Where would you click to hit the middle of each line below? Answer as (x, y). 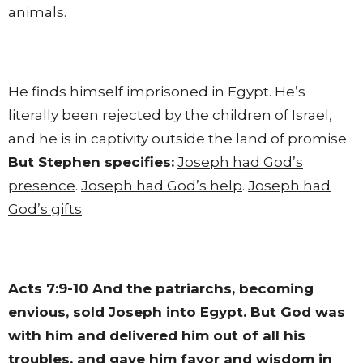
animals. (37, 12)
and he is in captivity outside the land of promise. (179, 138)
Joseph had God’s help (162, 185)
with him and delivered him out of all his (157, 335)
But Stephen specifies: (91, 162)
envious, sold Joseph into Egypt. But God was (177, 312)
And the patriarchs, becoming (201, 288)
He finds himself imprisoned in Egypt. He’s (157, 91)
